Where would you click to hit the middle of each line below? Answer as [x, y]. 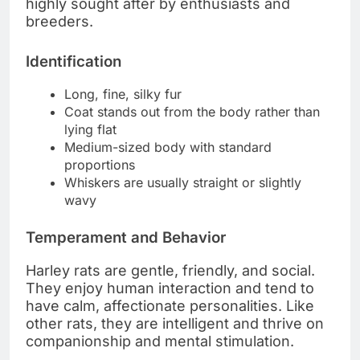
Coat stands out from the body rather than [192, 112]
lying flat [90, 130]
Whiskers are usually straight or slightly [183, 183]
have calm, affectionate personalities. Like [170, 305]
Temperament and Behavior [126, 238]
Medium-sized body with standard [168, 147]
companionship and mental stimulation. [160, 341]
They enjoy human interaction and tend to [170, 288]
